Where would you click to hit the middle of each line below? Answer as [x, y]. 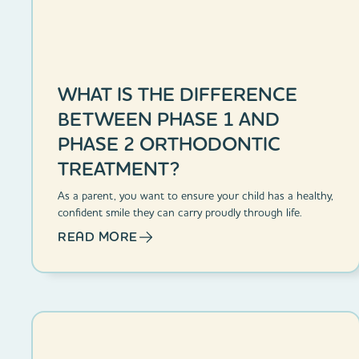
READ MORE [98, 236]
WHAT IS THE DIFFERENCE [178, 94]
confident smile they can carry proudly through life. [180, 212]
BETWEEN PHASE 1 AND [169, 119]
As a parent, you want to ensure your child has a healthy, [196, 195]
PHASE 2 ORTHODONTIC [169, 143]
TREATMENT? [119, 168]
